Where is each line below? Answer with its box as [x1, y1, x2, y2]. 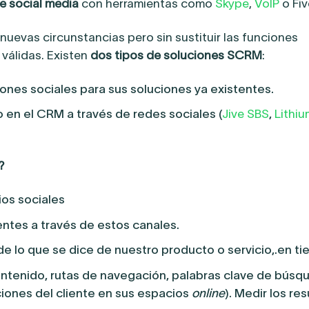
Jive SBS [221, 107, 269, 121]
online [191, 286, 225, 300]
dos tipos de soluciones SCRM [90, 48, 262, 62]
